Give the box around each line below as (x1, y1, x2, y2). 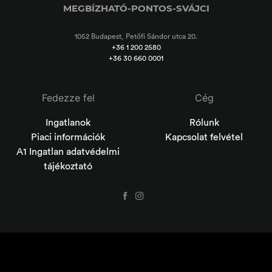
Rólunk (189, 117, 219, 127)
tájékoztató (44, 161, 92, 171)
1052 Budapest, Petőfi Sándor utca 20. (75, 32, 197, 40)
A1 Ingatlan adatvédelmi (16, 146, 120, 157)
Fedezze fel (41, 91, 95, 104)
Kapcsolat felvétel (165, 132, 243, 142)
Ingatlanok (46, 117, 90, 127)
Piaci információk (31, 132, 105, 142)
